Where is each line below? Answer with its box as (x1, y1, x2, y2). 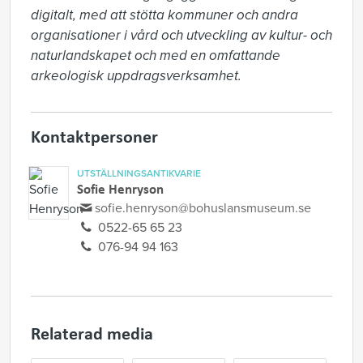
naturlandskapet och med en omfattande (31, 47, 280, 64)
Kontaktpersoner (31, 124, 158, 148)
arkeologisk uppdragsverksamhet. (31, 67, 241, 84)
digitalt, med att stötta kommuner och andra (31, 6, 298, 23)
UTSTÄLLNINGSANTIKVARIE (77, 168, 201, 179)
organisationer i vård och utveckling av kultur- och (31, 27, 332, 44)
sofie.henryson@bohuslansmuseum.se (95, 200, 312, 216)
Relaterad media (31, 321, 153, 345)
